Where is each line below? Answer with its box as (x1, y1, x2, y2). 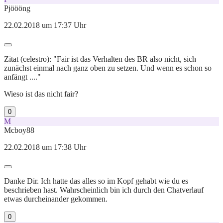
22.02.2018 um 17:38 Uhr (4, 142, 86, 151)
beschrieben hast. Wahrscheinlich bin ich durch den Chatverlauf (4, 185, 204, 194)
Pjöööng (4, 3, 30, 12)
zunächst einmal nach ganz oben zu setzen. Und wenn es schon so (4, 63, 212, 72)
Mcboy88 (4, 125, 34, 134)
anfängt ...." (4, 72, 41, 81)
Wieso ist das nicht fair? (4, 89, 78, 98)
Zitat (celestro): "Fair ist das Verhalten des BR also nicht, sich (4, 54, 196, 63)
